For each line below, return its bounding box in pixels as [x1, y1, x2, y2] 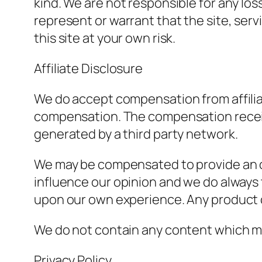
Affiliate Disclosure [34, 60, 143, 78]
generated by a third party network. [34, 125, 238, 143]
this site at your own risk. [34, 29, 176, 47]
